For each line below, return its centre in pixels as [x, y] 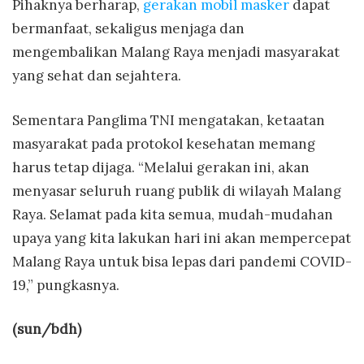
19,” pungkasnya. [66, 285]
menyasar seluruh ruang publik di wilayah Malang [177, 191]
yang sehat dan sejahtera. [97, 76]
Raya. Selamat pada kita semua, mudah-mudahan [173, 214]
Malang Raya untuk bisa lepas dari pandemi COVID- [182, 261]
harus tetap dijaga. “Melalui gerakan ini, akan [161, 167]
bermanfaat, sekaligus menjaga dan [128, 29]
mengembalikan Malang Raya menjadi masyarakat [176, 52]
